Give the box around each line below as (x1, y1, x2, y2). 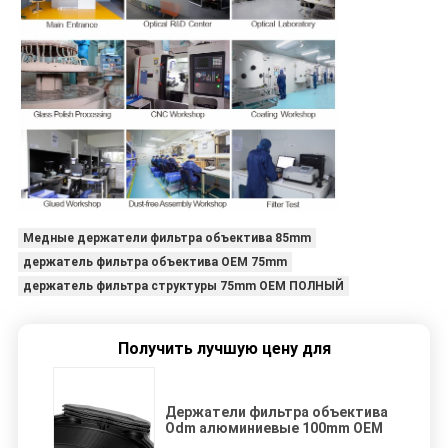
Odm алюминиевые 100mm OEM (165, 419, 383, 436)
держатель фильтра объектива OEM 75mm (22, 255, 287, 269)
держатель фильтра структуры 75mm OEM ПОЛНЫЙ (22, 279, 344, 293)
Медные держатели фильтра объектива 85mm (22, 231, 311, 245)
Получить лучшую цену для (117, 338, 331, 358)
